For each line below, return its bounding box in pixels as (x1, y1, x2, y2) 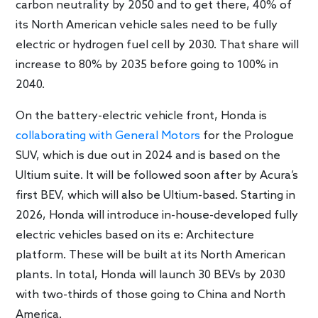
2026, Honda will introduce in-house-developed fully (16, 208, 299, 222)
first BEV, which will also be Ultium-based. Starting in (16, 188, 296, 202)
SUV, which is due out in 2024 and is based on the (16, 148, 281, 163)
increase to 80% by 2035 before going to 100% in (16, 57, 279, 72)
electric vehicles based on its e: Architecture (16, 228, 255, 242)
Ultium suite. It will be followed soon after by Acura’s (16, 168, 299, 182)
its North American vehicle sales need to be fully (16, 18, 278, 32)
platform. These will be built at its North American (16, 248, 286, 262)
